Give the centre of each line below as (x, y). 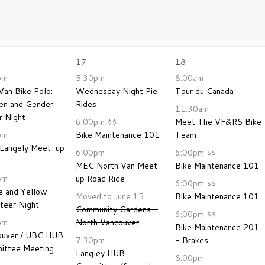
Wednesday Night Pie (117, 91)
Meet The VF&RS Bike (218, 122)
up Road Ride (100, 179)
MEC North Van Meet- (119, 166)
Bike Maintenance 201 (217, 227)
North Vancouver (107, 222)
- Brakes (192, 240)
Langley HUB (100, 253)
